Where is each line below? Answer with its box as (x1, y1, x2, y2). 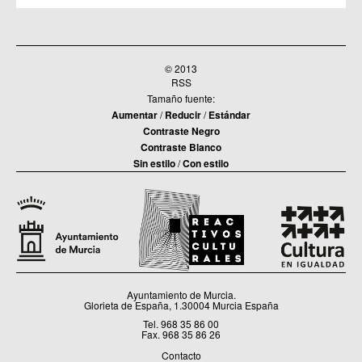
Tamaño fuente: (147, 91, 215, 106)
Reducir (165, 107, 201, 123)
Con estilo (183, 156, 229, 171)
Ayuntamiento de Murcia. (126, 287, 236, 301)
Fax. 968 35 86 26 (141, 326, 221, 341)
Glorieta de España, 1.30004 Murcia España (83, 297, 279, 312)
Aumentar (112, 107, 158, 123)
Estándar (208, 107, 250, 123)
